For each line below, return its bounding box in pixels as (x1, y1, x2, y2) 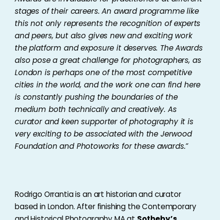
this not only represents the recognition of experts (15, 18, 201, 28)
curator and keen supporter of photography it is (15, 116, 193, 127)
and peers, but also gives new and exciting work (15, 30, 192, 41)
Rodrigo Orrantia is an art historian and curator (15, 189, 181, 199)
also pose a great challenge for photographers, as (15, 55, 201, 65)
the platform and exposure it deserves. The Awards (15, 43, 203, 53)
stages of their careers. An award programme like (15, 6, 199, 16)
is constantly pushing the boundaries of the (15, 92, 178, 102)
